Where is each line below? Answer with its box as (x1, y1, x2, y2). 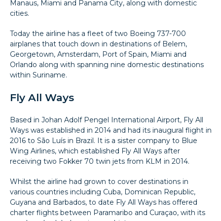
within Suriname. (10, 70, 67, 79)
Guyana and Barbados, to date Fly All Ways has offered (10, 197, 197, 207)
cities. (10, 8, 29, 18)
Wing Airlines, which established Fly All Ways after (10, 146, 180, 155)
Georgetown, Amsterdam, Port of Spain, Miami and (10, 49, 186, 59)
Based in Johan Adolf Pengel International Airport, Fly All (10, 115, 203, 124)
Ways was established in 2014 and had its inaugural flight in (10, 125, 212, 135)
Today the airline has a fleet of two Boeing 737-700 (10, 29, 186, 38)
